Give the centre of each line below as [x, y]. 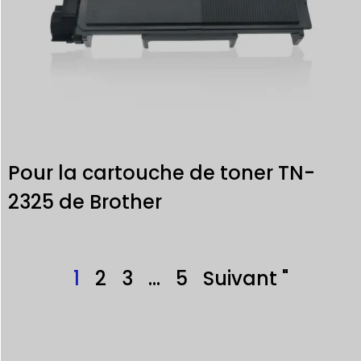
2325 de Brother [85, 201]
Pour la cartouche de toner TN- [162, 172]
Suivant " [245, 278]
